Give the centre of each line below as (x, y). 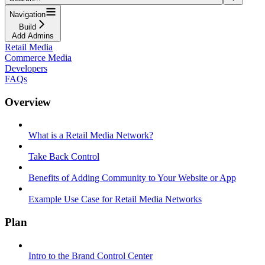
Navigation (28, 14)
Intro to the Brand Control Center (91, 256)
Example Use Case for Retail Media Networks (115, 199)
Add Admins (33, 35)
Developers (26, 68)
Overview (28, 102)
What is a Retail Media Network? (91, 135)
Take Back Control (64, 157)
